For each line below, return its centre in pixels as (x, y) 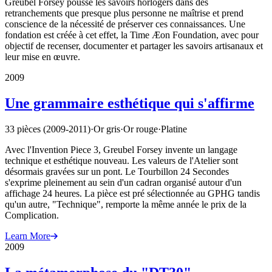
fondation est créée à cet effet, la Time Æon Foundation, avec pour (132, 35)
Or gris (107, 129)
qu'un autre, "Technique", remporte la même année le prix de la (126, 204)
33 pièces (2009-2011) (48, 129)
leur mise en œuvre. (42, 56)
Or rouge (141, 129)
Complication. (32, 215)
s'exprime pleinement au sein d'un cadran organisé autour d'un (123, 182)
